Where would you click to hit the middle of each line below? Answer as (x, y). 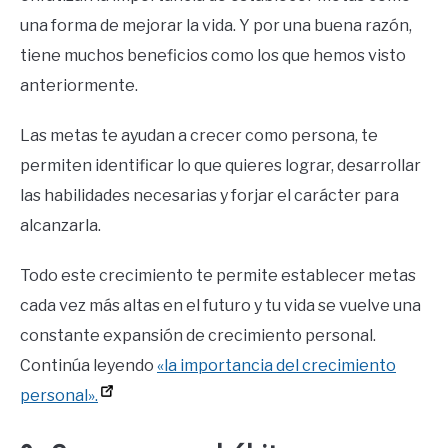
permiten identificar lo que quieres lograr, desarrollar (220, 166)
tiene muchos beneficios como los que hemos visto (213, 56)
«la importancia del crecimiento (276, 366)
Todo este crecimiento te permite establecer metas (218, 276)
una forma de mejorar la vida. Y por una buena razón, (216, 26)
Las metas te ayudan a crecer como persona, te (199, 136)
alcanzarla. (60, 226)
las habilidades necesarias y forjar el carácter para (209, 196)
